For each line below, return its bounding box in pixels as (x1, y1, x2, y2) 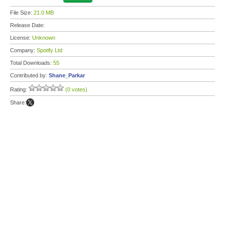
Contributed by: (10, 72, 49, 78)
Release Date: (10, 22, 46, 28)
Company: (10, 47, 37, 53)
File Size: (10, 10, 34, 16)
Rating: (10, 86, 29, 92)
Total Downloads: (10, 60, 53, 66)
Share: (10, 99, 26, 105)
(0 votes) (65, 86, 87, 92)
